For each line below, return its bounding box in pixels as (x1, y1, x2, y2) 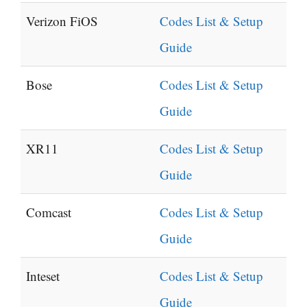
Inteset (26, 267, 60, 285)
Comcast (26, 204, 71, 221)
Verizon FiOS (26, 12, 98, 30)
